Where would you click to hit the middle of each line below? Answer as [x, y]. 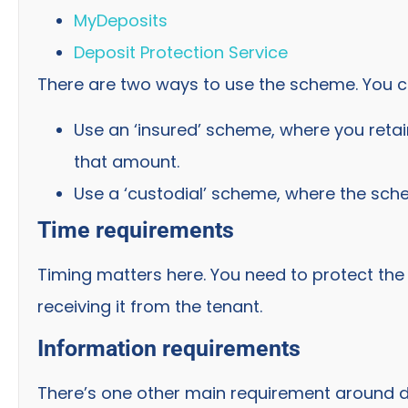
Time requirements [136, 229]
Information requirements [169, 348]
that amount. [127, 161]
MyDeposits [121, 21]
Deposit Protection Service [181, 53]
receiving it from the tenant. [150, 306]
